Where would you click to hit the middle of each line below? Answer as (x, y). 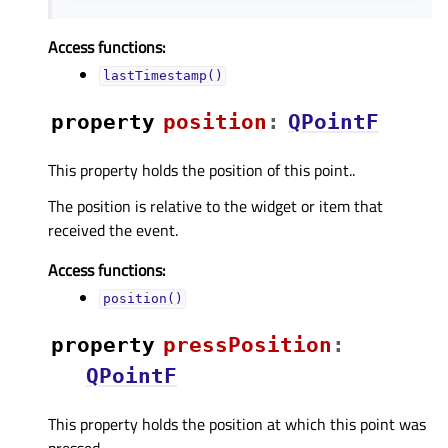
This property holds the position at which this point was (237, 423)
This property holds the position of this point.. (201, 169)
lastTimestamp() (162, 76)
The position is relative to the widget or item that (215, 205)
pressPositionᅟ (247, 344)
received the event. (113, 229)
